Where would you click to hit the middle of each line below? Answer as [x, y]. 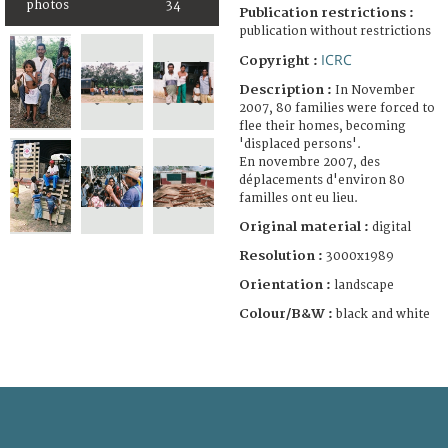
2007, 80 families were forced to [337, 108]
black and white [383, 314]
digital [391, 227]
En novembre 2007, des [309, 162]
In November [375, 90]
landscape [364, 285]
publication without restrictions [335, 31]
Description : [287, 89]
